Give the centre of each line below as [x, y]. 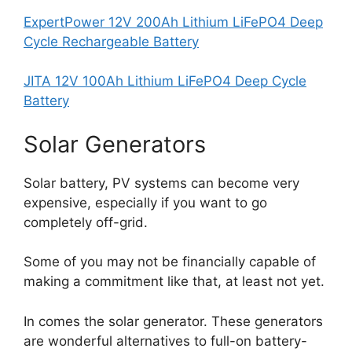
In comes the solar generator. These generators [173, 321]
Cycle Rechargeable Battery [111, 41]
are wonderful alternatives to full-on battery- [165, 341]
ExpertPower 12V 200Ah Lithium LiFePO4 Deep [173, 22]
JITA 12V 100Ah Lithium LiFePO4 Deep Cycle [165, 81]
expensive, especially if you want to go [145, 202]
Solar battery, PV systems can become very [161, 183]
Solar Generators [115, 144]
